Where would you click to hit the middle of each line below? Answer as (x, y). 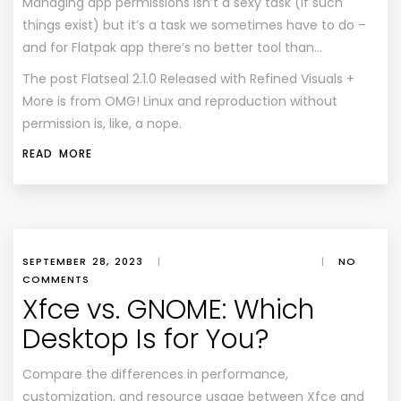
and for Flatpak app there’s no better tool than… (172, 47)
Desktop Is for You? (145, 339)
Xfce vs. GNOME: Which (168, 310)
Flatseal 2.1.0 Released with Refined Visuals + (218, 79)
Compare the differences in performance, (155, 374)
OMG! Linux (139, 101)
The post (52, 79)
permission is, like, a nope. (102, 124)
